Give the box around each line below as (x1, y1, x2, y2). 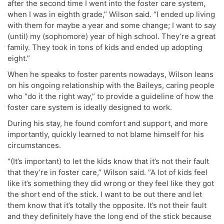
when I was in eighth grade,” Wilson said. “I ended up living (7, 9, 215, 19)
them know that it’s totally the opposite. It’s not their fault (7, 200, 206, 210)
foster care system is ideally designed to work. (7, 102, 174, 112)
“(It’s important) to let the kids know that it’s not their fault (7, 156, 209, 166)
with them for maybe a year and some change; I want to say (7, 20, 216, 30)
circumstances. (7, 140, 63, 150)
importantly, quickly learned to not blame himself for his (7, 129, 204, 139)
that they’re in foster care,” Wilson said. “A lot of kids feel (7, 167, 207, 177)
